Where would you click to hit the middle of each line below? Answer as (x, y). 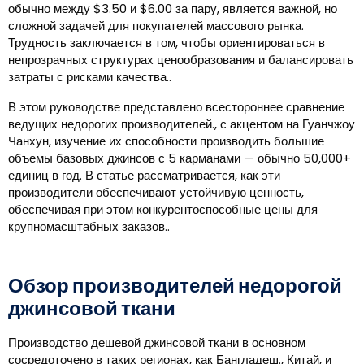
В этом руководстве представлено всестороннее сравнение (176, 107)
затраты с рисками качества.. (90, 77)
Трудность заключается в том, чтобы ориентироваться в (167, 43)
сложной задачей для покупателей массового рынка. (156, 26)
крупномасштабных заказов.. (89, 226)
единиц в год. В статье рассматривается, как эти (144, 175)
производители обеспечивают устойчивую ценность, (156, 192)
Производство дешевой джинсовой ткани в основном (157, 342)
